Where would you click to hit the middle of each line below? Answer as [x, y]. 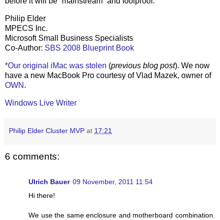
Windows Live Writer [41, 103]
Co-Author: [25, 48]
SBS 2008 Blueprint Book [89, 48]
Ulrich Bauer [49, 182]
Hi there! [42, 196]
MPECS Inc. [26, 28]
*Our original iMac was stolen [56, 65]
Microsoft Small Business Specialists [69, 38]
